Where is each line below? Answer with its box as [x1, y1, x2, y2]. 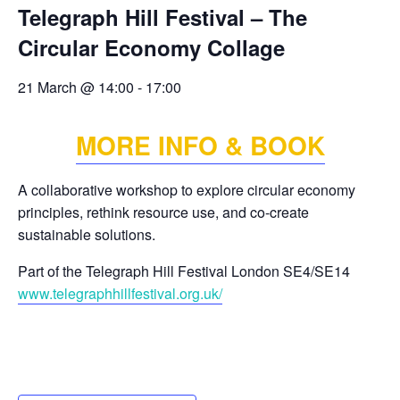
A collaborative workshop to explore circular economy [18, 179, 355, 200]
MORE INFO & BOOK [75, 127, 325, 163]
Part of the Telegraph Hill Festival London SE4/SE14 [18, 261, 354, 281]
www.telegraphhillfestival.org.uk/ [18, 283, 222, 304]
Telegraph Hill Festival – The [18, 2, 307, 32]
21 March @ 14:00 [18, 77, 134, 97]
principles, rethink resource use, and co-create [18, 202, 309, 222]
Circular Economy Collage [18, 32, 285, 62]
